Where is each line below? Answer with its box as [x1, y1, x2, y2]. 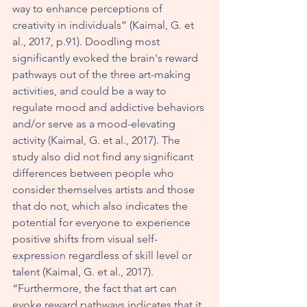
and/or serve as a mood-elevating [12, 116, 178, 130]
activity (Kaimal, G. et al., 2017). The [12, 133, 183, 147]
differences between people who [12, 166, 177, 180]
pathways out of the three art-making [12, 67, 193, 81]
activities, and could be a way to [12, 84, 169, 97]
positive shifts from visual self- [12, 232, 158, 245]
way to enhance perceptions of [12, 1, 165, 15]
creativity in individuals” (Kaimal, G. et [12, 18, 197, 32]
